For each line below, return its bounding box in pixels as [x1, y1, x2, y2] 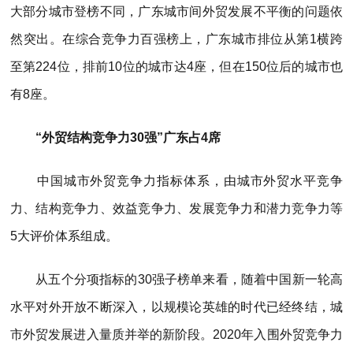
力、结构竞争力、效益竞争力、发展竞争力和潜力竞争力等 [10, 201, 343, 215]
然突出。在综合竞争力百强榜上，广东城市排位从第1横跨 [10, 32, 343, 46]
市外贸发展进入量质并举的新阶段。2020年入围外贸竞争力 [10, 327, 343, 341]
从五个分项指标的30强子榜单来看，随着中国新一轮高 [10, 272, 343, 286]
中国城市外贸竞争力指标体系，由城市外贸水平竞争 [10, 173, 343, 188]
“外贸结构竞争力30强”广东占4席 [10, 130, 221, 144]
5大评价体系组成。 [10, 229, 118, 243]
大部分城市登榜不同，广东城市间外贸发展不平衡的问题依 [10, 4, 343, 18]
